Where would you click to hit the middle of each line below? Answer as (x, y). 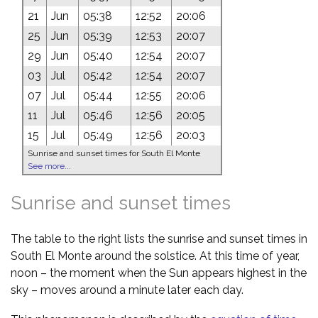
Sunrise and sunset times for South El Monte (114, 153)
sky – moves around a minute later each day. (127, 290)
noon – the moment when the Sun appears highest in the (159, 273)
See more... (49, 166)
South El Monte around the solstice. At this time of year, (155, 256)
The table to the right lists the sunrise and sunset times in (159, 238)
